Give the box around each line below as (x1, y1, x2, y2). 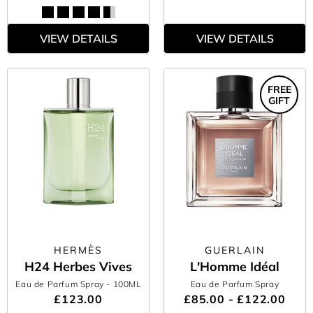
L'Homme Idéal (190, 259, 279, 275)
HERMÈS (54, 244, 103, 256)
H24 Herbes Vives (24, 259, 132, 275)
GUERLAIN (205, 244, 265, 256)
